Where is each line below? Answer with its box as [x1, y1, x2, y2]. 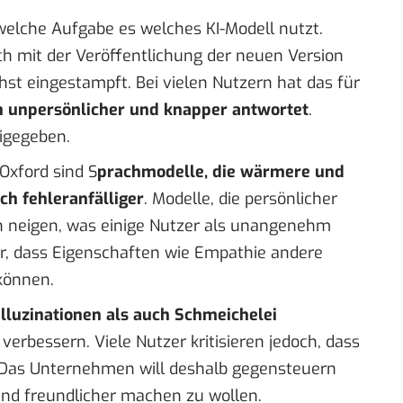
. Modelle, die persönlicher [144, 188, 337, 210]
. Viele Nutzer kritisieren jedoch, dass [86, 331, 360, 354]
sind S [49, 161, 97, 184]
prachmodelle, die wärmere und [97, 161, 345, 184]
